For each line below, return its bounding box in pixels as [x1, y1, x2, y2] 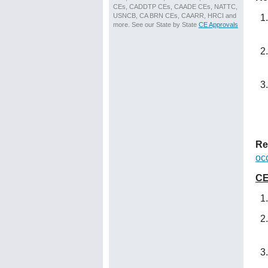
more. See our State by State [112, 21, 199, 28]
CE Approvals [198, 21, 238, 28]
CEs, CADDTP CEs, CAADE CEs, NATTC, [112, 3, 237, 10]
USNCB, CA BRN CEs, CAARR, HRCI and [112, 12, 236, 19]
